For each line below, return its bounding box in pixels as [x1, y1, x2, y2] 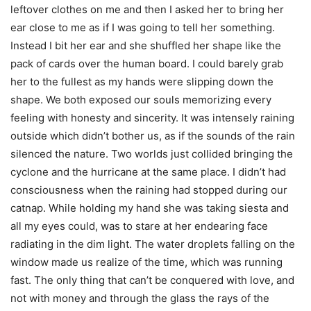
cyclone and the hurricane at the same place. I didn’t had [10, 165, 286, 178]
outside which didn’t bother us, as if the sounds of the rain [10, 129, 295, 142]
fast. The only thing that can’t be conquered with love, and [10, 274, 294, 287]
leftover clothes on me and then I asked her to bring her [10, 3, 284, 16]
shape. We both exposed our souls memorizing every [10, 93, 271, 106]
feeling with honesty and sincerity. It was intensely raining [10, 111, 294, 124]
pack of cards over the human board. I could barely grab [10, 57, 283, 70]
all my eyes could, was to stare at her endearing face [10, 219, 268, 233]
